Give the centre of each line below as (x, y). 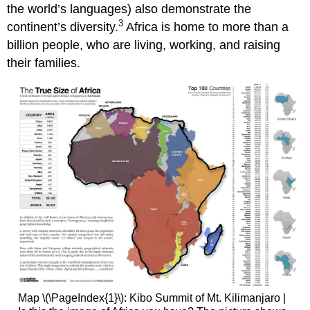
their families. (44, 63)
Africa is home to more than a (206, 27)
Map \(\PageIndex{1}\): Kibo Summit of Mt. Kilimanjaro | (152, 298)
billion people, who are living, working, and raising (144, 45)
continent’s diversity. (63, 27)
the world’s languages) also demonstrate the (129, 9)
